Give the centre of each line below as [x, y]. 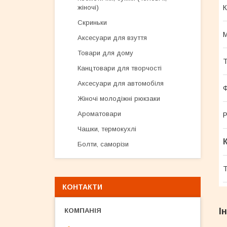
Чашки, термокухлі [107, 129]
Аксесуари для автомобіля [121, 83]
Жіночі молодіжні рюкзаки [119, 99]
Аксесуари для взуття [112, 38]
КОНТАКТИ [82, 187]
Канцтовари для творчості [120, 68]
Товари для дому [105, 53]
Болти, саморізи [103, 144]
